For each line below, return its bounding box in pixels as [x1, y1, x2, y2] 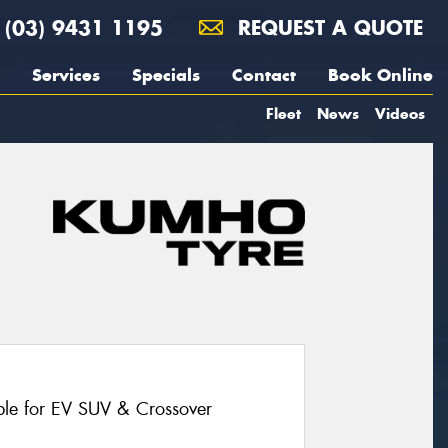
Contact [232, 64, 296, 86]
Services [32, 64, 100, 86]
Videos [375, 104, 425, 123]
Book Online [328, 64, 433, 86]
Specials [132, 64, 200, 86]
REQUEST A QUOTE [231, 15, 423, 40]
